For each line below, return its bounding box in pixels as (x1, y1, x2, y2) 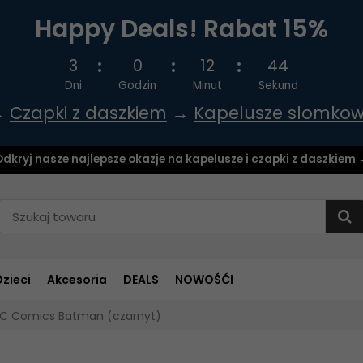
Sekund (258, 78, 298, 93)
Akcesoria (47, 271, 107, 288)
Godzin (118, 78, 157, 93)
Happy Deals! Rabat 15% (35, 12, 328, 46)
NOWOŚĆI (175, 271, 233, 288)
